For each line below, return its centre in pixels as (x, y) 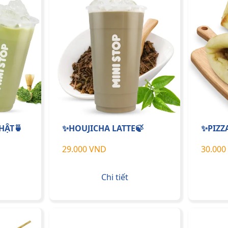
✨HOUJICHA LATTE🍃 (103, 128)
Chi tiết (115, 177)
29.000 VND (84, 149)
